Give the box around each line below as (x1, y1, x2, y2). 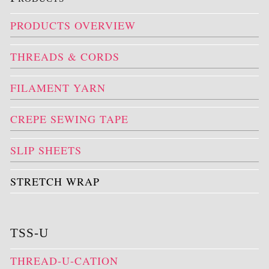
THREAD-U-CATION (10, 253, 118, 268)
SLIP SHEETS (10, 143, 82, 157)
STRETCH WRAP (10, 174, 100, 189)
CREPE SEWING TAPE (10, 112, 128, 126)
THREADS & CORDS (10, 49, 119, 64)
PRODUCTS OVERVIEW (10, 18, 136, 32)
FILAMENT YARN (10, 80, 106, 95)
